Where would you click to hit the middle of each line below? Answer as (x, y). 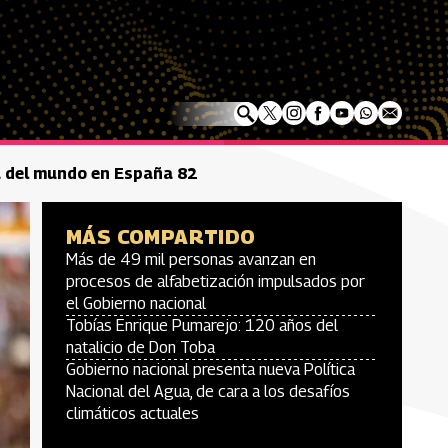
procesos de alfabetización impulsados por (215, 281)
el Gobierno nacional (136, 303)
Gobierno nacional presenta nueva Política (210, 369)
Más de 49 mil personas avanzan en (191, 259)
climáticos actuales (132, 413)
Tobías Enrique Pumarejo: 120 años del (202, 325)
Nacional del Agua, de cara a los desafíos (208, 391)
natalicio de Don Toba (140, 347)
